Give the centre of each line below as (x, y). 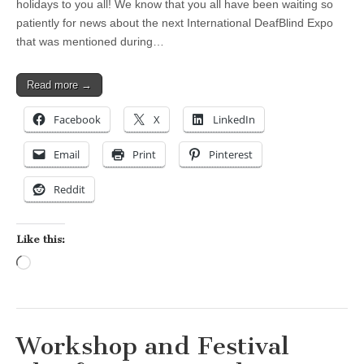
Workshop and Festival (153, 347)
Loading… (57, 264)
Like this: (41, 240)
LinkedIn (234, 120)
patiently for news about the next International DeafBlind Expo (175, 23)
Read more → (59, 85)
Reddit (69, 190)
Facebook (77, 120)
